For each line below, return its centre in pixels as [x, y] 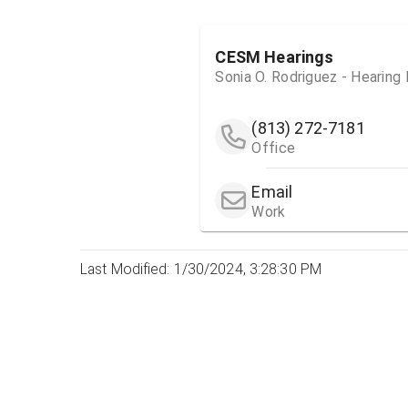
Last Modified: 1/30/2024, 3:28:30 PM [201, 270]
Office [274, 148]
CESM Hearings [275, 56]
